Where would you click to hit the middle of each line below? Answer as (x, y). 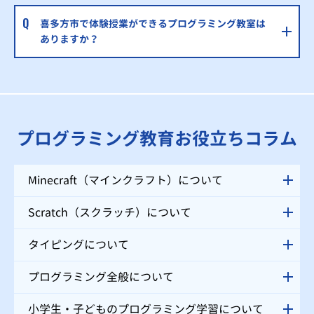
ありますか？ (69, 39)
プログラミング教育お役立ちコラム (157, 138)
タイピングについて (78, 244)
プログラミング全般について (101, 277)
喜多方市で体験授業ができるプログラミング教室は (153, 23)
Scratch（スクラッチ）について (110, 212)
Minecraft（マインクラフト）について (125, 180)
